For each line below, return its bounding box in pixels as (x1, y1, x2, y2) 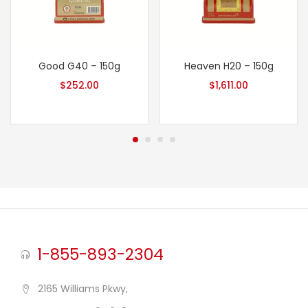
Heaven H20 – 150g (184, 59, 274, 73)
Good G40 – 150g (38, 59, 120, 73)
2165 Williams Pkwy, (38, 282, 128, 296)
